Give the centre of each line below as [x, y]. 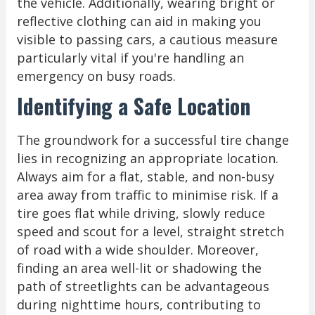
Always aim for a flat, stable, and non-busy [145, 176]
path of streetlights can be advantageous [143, 286]
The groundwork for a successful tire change [153, 140]
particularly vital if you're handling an [130, 57]
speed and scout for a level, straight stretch [150, 231]
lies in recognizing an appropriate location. [147, 158]
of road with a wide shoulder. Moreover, [137, 249]
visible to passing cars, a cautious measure [147, 39]
